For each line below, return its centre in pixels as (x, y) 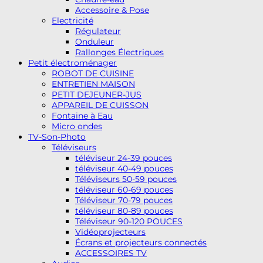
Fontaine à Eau (82, 115)
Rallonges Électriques (119, 52)
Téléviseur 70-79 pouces (124, 200)
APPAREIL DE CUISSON (100, 105)
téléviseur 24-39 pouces (124, 158)
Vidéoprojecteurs (110, 232)
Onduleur (95, 41)
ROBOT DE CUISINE (93, 73)
